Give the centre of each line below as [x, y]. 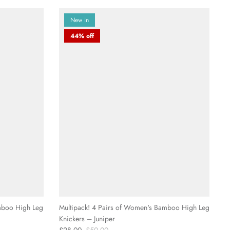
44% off [82, 36]
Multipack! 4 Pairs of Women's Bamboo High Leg [134, 208]
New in [79, 20]
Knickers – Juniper [87, 219]
